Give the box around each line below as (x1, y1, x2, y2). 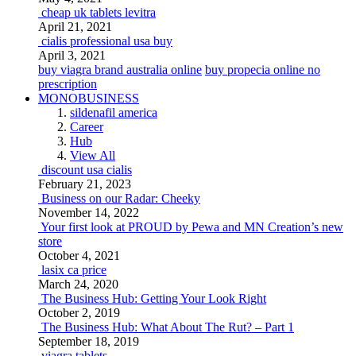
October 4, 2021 (38, 249, 120, 262)
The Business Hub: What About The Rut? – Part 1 (41, 320, 294, 334)
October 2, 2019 (38, 306, 120, 319)
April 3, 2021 (38, 48, 106, 62)
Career (70, 120, 103, 133)
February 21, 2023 (38, 177, 131, 191)
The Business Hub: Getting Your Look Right (41, 292, 266, 305)
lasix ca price (41, 263, 106, 277)
